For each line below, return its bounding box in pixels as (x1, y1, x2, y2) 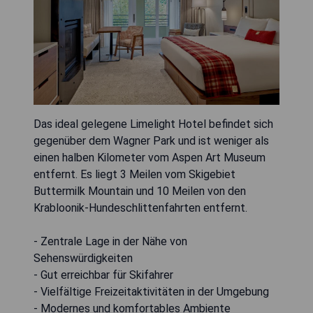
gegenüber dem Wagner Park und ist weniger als (34, 134, 269, 148)
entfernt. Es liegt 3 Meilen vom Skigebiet (34, 168, 235, 182)
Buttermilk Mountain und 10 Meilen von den (34, 184, 246, 198)
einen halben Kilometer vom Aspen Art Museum (34, 151, 265, 165)
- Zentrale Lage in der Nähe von (34, 235, 187, 249)
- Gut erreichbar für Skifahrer (34, 268, 173, 282)
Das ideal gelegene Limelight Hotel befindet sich (34, 117, 273, 131)
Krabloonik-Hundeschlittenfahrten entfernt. (34, 201, 247, 215)
